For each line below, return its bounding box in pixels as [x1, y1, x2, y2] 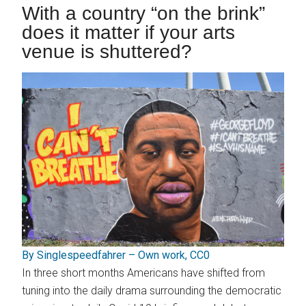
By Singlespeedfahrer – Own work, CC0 [22, 249, 210, 262]
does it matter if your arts [22, 22, 236, 43]
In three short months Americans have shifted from [22, 266, 266, 280]
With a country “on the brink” [22, 3, 266, 24]
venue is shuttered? [22, 41, 193, 62]
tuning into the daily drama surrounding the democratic [22, 284, 282, 298]
